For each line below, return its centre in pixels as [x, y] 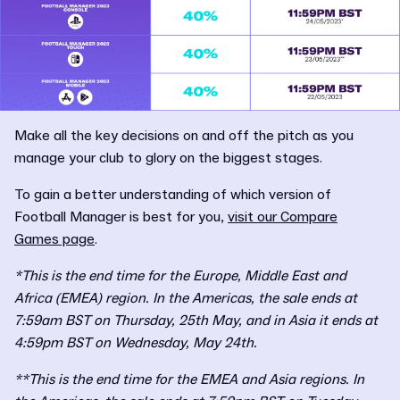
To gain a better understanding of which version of [173, 194]
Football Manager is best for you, [121, 217]
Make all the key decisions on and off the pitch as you [184, 135]
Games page [54, 239]
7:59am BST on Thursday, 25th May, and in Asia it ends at [196, 320]
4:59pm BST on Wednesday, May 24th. [137, 342]
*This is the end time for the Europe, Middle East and [180, 275]
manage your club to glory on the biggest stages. [170, 158]
